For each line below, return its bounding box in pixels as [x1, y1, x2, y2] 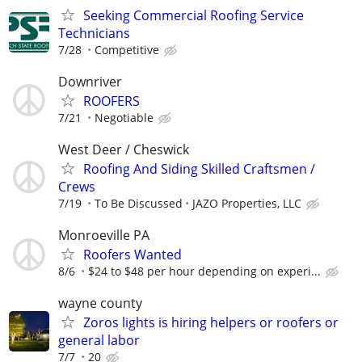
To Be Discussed [95, 195, 183, 211]
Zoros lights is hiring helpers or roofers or [83, 314, 339, 332]
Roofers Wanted [83, 246, 182, 264]
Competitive [95, 41, 159, 57]
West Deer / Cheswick [58, 140, 189, 158]
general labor [58, 331, 140, 350]
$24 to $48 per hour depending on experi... [88, 263, 321, 280]
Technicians [58, 23, 130, 42]
